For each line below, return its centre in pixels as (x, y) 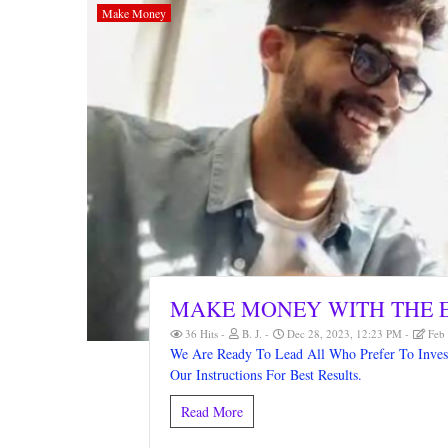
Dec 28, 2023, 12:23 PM (344, 333)
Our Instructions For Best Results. (265, 374)
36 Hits (201, 333)
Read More (211, 411)
